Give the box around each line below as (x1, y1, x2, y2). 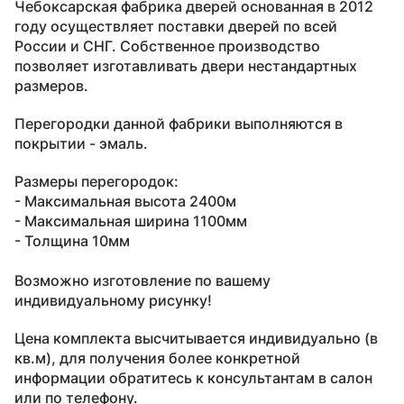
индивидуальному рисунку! (14, 290, 216, 309)
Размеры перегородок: (14, 171, 179, 190)
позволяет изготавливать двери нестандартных (14, 56, 357, 75)
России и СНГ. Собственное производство (14, 36, 320, 55)
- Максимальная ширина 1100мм (14, 211, 247, 230)
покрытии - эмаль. (14, 133, 151, 152)
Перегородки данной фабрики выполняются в (14, 114, 343, 133)
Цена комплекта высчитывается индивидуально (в (14, 328, 378, 347)
